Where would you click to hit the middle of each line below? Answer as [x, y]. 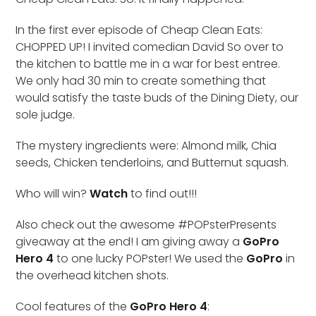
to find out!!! [163, 193]
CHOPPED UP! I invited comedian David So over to [150, 47]
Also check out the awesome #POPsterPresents [146, 224]
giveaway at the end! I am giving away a [129, 241]
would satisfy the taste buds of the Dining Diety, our [157, 97]
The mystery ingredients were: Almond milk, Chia [146, 145]
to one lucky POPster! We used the [150, 258]
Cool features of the [73, 306]
